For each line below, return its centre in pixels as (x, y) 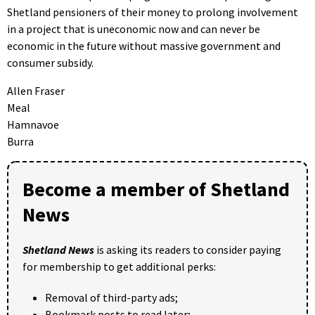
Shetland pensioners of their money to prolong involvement (153, 12)
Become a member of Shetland (156, 189)
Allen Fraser (36, 90)
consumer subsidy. (50, 62)
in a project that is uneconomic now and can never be (134, 28)
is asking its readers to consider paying (188, 249)
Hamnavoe (33, 124)
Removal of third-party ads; (111, 297)
